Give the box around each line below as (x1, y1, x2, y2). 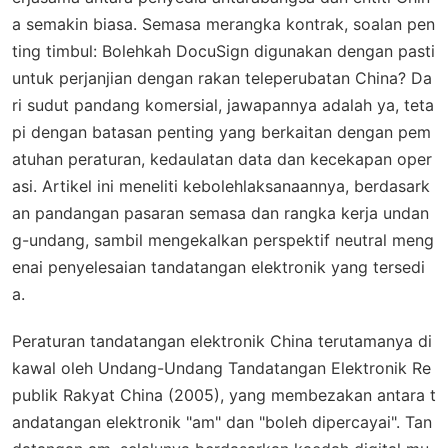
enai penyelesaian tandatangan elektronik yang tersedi (12, 257, 425, 277)
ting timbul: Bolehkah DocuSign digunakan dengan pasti (12, 41, 435, 61)
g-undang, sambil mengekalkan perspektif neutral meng (12, 230, 434, 250)
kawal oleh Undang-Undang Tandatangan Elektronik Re (12, 358, 431, 378)
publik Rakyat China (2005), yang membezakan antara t (12, 385, 436, 405)
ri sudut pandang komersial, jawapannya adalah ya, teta (12, 95, 434, 115)
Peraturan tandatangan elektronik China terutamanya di (12, 331, 432, 351)
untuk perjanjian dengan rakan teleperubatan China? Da (12, 68, 432, 88)
